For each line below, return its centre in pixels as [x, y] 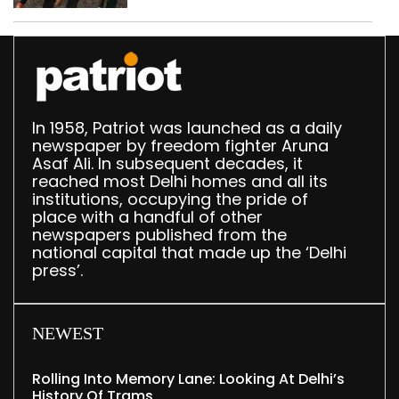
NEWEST [68, 334]
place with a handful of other [147, 217]
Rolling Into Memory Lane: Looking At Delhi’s [188, 379]
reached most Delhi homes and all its [180, 182]
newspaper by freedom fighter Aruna [180, 146]
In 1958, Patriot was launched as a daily [187, 128]
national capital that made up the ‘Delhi [189, 253]
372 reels [192, 22]
